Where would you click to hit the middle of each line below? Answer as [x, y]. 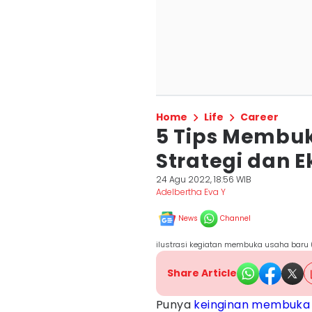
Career [259, 117]
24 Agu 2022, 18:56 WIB [204, 179]
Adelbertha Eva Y [191, 192]
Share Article [202, 273]
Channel [235, 218]
